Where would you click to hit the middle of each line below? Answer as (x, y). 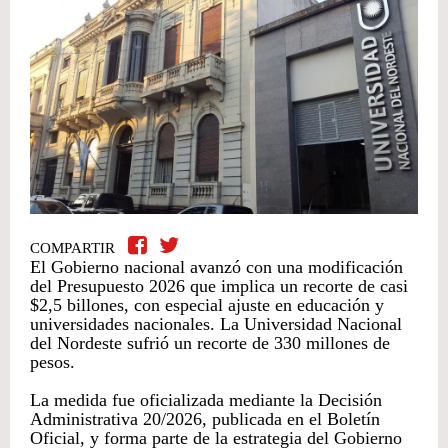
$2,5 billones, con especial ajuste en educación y (207, 304)
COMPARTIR (74, 247)
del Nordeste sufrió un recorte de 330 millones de (210, 342)
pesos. (52, 361)
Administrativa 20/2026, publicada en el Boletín (205, 418)
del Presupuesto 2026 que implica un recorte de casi (219, 285)
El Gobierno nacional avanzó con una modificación (216, 266)
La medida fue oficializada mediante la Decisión (206, 399)
